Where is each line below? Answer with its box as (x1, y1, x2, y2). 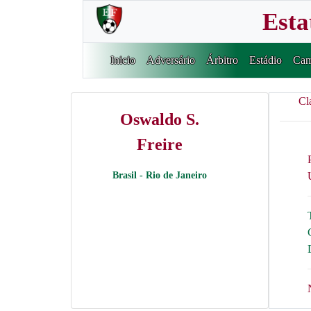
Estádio (249, 54, 283, 66)
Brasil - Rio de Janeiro (112, 170, 207, 180)
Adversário (146, 54, 196, 66)
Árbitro (206, 54, 239, 66)
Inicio (110, 54, 136, 66)
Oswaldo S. (119, 110, 199, 128)
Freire (136, 135, 183, 153)
